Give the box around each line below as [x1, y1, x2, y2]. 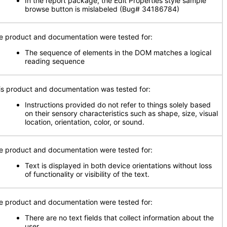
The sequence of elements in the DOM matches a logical [25, 48, 211, 57]
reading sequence [25, 57, 85, 65]
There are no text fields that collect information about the [25, 213, 214, 222]
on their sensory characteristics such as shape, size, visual [25, 109, 218, 118]
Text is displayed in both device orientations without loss [25, 161, 212, 170]
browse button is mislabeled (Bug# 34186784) [25, 5, 179, 13]
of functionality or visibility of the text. [25, 170, 149, 178]
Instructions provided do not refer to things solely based [25, 100, 211, 109]
